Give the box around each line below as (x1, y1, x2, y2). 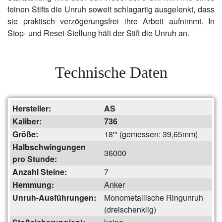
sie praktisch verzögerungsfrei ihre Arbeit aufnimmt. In (7, 15, 215, 27)
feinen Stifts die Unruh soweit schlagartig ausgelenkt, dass (7, 3, 215, 15)
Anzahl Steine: (12, 166, 67, 177)
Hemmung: (12, 178, 54, 190)
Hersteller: (12, 102, 51, 114)
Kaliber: (12, 115, 42, 127)
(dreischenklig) (104, 203, 156, 215)
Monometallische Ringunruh (104, 191, 203, 203)
